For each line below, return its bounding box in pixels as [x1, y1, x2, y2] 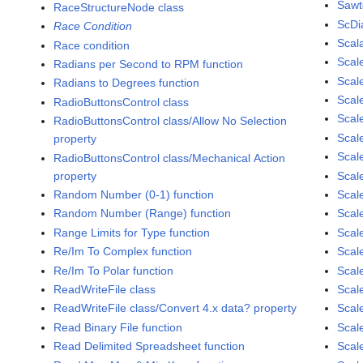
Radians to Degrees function [53, 76, 200, 90]
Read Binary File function [53, 320, 183, 334]
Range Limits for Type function [53, 225, 211, 239]
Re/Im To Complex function [53, 245, 193, 258]
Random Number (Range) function [53, 207, 232, 220]
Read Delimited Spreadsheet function [53, 340, 246, 353]
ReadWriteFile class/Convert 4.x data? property [53, 301, 297, 315]
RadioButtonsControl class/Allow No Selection [53, 114, 288, 128]
